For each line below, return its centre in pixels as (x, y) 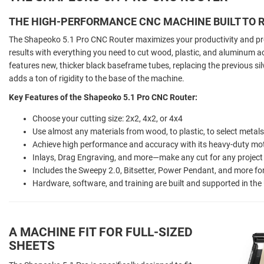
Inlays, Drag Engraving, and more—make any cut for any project (148, 157)
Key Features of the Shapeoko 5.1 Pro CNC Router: (104, 97)
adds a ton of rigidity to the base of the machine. (97, 78)
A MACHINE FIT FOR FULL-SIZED (101, 232)
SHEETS (32, 245)
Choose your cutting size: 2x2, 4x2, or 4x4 (108, 118)
